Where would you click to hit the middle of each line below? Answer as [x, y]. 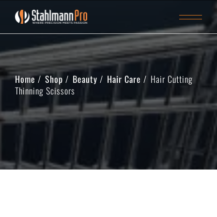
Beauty [85, 79]
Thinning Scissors [45, 91]
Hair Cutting [172, 79]
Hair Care [124, 79]
